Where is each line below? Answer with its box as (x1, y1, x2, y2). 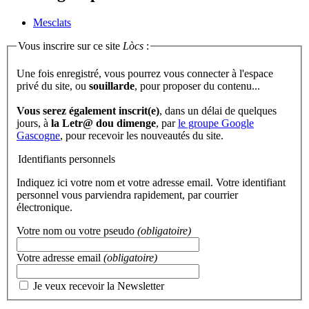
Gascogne (17, 129, 60, 141)
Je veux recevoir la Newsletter (33, 279, 164, 292)
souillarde (89, 79, 134, 92)
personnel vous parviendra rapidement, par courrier (17, 188, 238, 201)
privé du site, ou (17, 79, 89, 92)
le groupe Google (178, 117, 254, 129)
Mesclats (33, 17, 71, 29)
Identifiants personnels (18, 152, 115, 165)
